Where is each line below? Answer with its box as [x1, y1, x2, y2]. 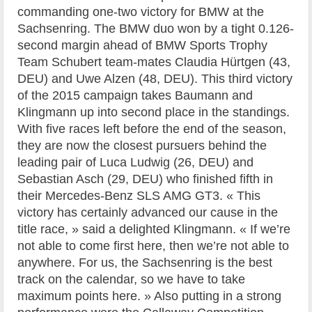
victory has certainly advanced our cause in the [17, 205, 279, 219]
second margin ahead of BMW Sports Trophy [17, 38, 268, 52]
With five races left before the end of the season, [17, 121, 287, 136]
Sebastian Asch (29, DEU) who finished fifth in [17, 171, 274, 186]
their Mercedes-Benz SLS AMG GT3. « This [17, 188, 261, 203]
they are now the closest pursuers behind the [17, 138, 267, 153]
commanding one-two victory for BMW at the [17, 4, 265, 19]
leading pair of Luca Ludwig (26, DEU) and [17, 155, 254, 169]
